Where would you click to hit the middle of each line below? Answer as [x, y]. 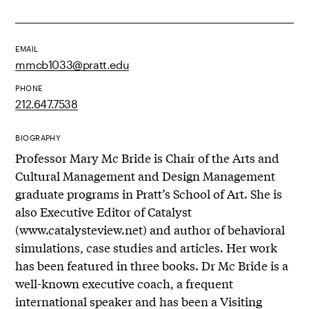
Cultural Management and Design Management [146, 176]
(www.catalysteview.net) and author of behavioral [150, 230]
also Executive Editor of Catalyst [104, 212]
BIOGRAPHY [38, 138]
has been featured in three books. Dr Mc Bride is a [152, 266]
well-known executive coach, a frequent [124, 283]
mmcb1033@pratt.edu [72, 65]
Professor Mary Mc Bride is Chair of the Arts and [148, 158]
